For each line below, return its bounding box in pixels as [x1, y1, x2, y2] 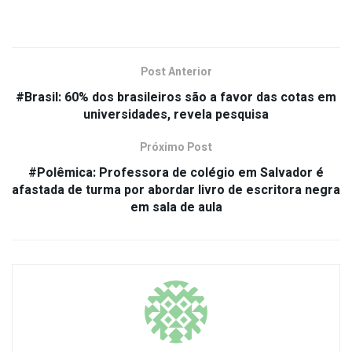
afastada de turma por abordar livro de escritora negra [12, 181, 340, 200]
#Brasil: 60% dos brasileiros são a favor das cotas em [16, 88, 336, 108]
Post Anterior [140, 64, 212, 81]
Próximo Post [140, 139, 212, 156]
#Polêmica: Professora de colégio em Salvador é [28, 163, 324, 183]
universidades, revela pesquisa [83, 105, 269, 125]
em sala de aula [130, 198, 222, 218]
